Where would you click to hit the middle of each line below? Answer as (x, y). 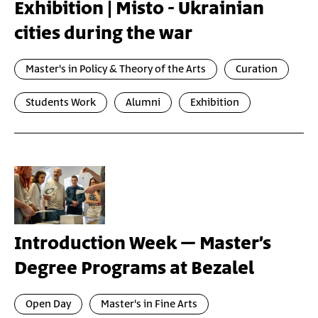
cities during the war (103, 34)
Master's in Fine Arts (149, 304)
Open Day (48, 304)
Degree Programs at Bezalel (134, 269)
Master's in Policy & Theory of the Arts (116, 69)
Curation (257, 69)
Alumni (143, 103)
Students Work (61, 103)
